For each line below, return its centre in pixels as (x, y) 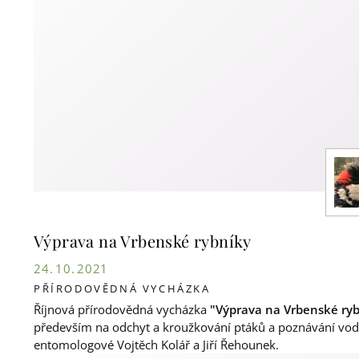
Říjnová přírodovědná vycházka (122, 309)
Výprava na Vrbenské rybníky (143, 240)
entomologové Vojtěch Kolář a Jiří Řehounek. (157, 344)
